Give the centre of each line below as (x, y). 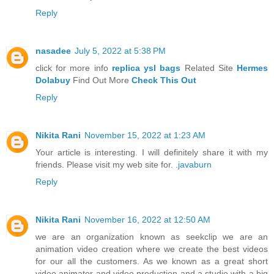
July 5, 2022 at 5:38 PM (120, 50)
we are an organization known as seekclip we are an (152, 236)
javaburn (195, 164)
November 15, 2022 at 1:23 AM (145, 135)
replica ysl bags (146, 68)
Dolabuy (53, 80)
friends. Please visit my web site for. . (107, 164)
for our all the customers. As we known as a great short (152, 261)
